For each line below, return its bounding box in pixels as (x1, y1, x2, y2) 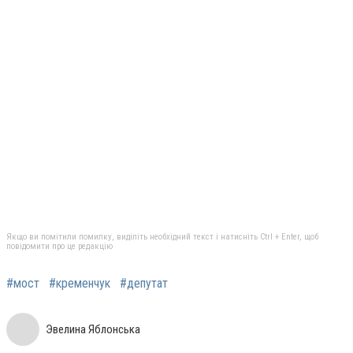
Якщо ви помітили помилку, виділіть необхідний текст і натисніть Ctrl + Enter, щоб (6, 232, 318, 243)
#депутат (120, 276, 168, 292)
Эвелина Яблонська (46, 322, 140, 337)
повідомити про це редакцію (6, 241, 113, 252)
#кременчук (49, 276, 110, 292)
